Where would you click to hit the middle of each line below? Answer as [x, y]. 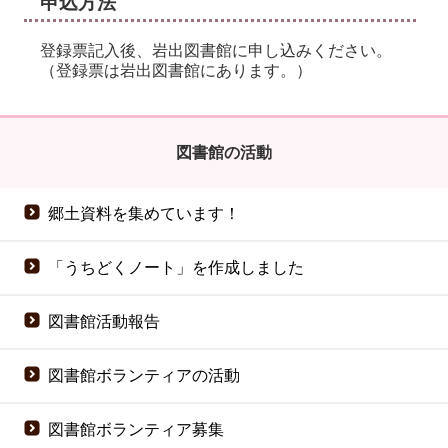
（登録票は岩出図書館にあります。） [176, 70]
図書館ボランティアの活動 [144, 375]
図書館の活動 [224, 152]
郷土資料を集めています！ [144, 213]
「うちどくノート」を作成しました [176, 267]
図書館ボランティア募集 [136, 429]
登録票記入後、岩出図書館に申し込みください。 [216, 50]
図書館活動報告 [104, 321]
